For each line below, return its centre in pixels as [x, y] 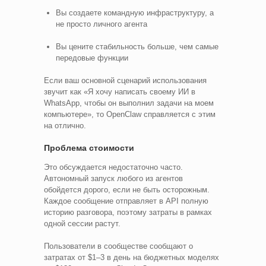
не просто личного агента [102, 24]
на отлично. [65, 125]
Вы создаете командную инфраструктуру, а [135, 12]
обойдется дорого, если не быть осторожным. [127, 189]
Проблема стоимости [89, 148]
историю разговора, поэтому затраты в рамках [128, 212]
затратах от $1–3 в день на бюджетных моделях [132, 257]
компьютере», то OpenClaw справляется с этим [130, 114]
